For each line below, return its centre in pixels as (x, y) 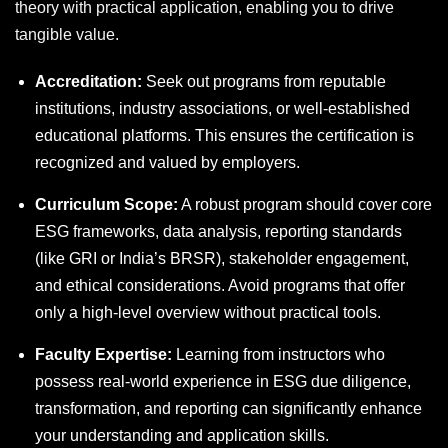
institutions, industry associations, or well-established (222, 109)
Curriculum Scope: (106, 205)
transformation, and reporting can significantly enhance (228, 409)
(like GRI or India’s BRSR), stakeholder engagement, (222, 259)
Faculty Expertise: (103, 355)
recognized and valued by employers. (167, 163)
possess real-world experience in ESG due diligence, (223, 382)
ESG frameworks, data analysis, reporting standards (218, 232)
